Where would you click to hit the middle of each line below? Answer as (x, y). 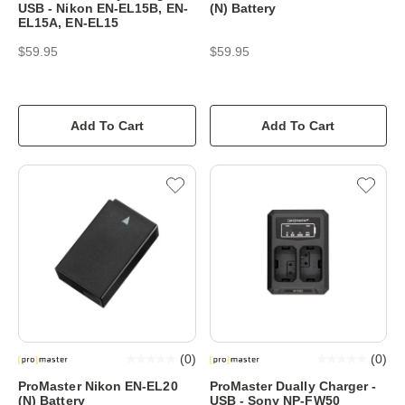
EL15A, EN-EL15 (68, 23)
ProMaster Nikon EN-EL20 (98, 386)
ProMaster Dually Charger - (293, 386)
